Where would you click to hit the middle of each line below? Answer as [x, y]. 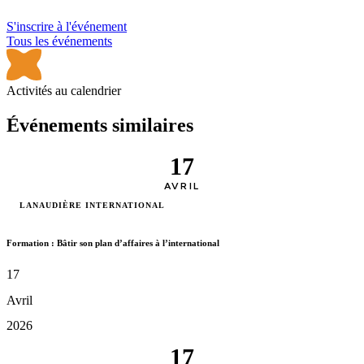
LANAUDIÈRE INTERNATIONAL [92, 205]
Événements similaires [100, 125]
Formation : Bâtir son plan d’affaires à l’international [113, 243]
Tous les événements [59, 41]
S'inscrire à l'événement [67, 26]
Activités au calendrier [64, 90]
